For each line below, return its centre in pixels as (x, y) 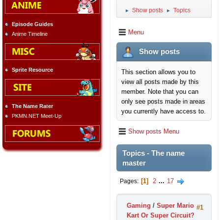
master (134, 163)
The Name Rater (32, 106)
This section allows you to (158, 72)
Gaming (139, 206)
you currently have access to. (164, 111)
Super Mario (175, 206)
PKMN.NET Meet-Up (37, 116)
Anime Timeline (30, 34)
